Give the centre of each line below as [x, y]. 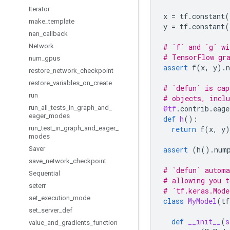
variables [66, 83]
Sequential [44, 173]
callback [55, 34]
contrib [195, 109]
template [61, 21]
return [184, 129]
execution [55, 198]
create [103, 83]
